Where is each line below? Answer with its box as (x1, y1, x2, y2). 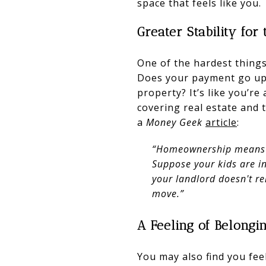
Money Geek (146, 115, 202, 129)
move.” (151, 186, 184, 200)
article (205, 115, 237, 129)
